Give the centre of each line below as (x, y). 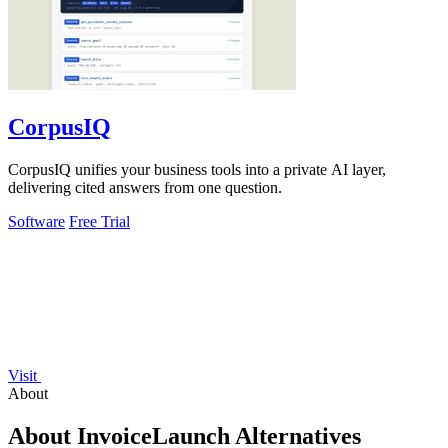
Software (36, 222)
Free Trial (99, 222)
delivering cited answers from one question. (145, 188)
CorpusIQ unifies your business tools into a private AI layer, (197, 170)
